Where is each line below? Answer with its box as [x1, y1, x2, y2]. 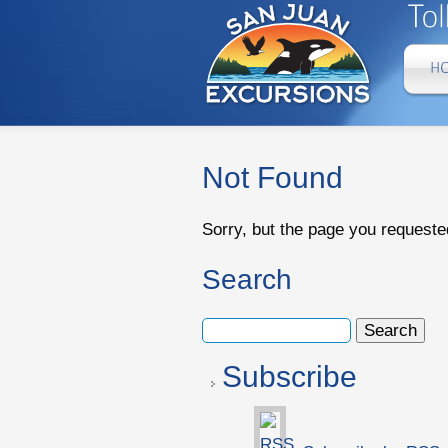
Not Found [202, 161, 343, 194]
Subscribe [222, 360, 357, 393]
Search [202, 264, 292, 295]
